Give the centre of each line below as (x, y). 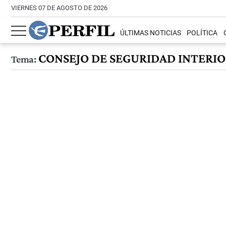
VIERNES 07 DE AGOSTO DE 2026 (59, 8)
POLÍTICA (202, 33)
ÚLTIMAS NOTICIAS (151, 33)
